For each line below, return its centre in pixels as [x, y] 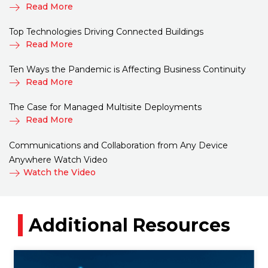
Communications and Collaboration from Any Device [118, 145]
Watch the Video [60, 172]
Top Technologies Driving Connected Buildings [106, 31]
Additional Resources [130, 226]
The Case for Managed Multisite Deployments [105, 107]
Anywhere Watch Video [58, 159]
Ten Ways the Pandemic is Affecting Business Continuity [127, 70]
